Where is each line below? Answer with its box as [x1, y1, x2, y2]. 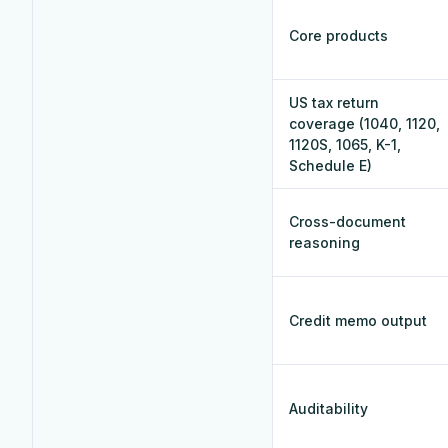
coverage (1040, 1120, [289, 114, 440, 132]
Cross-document [289, 212, 406, 230]
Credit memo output [289, 311, 427, 329]
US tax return [289, 93, 379, 111]
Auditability [289, 399, 368, 417]
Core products [289, 26, 388, 44]
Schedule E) [289, 156, 372, 174]
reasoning [289, 233, 360, 251]
